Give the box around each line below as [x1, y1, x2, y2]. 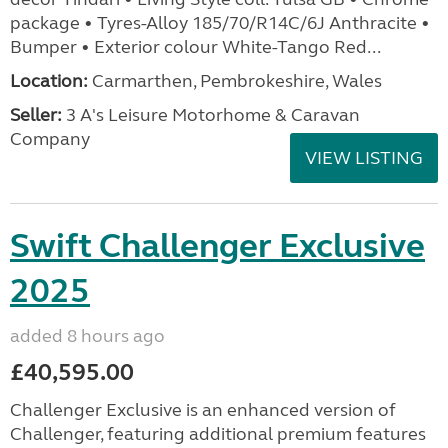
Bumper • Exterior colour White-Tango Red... [10, 36, 381, 58]
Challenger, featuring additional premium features [10, 423, 426, 445]
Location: [10, 70, 88, 92]
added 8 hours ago [10, 325, 165, 347]
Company [10, 128, 90, 150]
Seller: [10, 104, 62, 126]
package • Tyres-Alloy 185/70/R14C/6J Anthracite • [10, 12, 430, 34]
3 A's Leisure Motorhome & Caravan [62, 104, 360, 126]
